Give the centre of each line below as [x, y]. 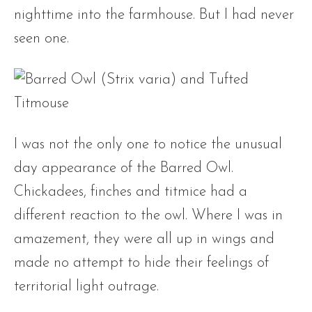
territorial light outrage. [86, 287]
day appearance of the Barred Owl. [124, 168]
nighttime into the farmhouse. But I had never [154, 15]
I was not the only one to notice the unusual [148, 145]
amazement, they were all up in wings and [144, 239]
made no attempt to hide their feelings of [141, 263]
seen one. [44, 39]
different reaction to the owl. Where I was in [148, 216]
